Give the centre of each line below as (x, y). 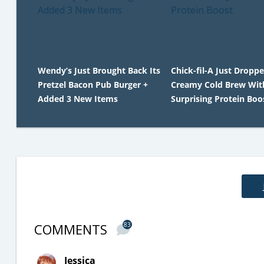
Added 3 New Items (78, 99)
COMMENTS (72, 229)
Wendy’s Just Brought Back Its (99, 70)
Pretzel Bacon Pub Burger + (93, 85)
